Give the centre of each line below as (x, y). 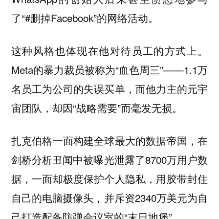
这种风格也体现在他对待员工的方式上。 (109, 50)
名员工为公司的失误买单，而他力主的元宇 (109, 88)
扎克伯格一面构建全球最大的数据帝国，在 (109, 140)
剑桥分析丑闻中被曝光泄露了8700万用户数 (109, 159)
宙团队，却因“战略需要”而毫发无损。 (97, 108)
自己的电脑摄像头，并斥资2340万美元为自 (109, 197)
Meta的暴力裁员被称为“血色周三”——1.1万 (109, 69)
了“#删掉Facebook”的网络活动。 (85, 18)
